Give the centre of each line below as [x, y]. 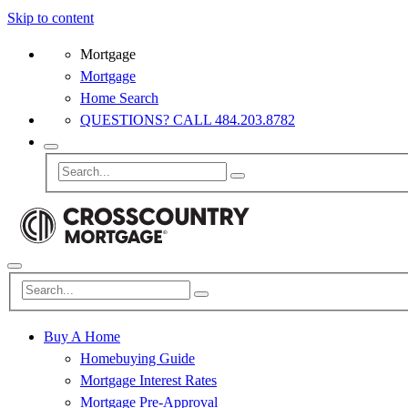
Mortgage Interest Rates [148, 381]
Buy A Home [82, 337]
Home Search [119, 98]
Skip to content [51, 18]
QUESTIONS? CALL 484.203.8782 [188, 120]
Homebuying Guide [138, 359]
